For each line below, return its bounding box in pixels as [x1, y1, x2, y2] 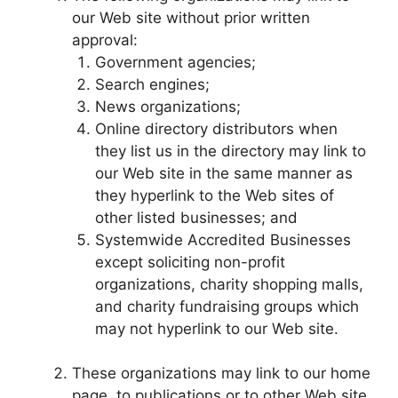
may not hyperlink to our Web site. [94, 319, 338, 338]
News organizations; [94, 97, 241, 115]
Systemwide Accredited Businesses [94, 230, 351, 249]
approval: [72, 30, 138, 49]
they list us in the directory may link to [94, 141, 366, 160]
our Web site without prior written [72, 8, 310, 27]
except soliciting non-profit [94, 252, 285, 271]
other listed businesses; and [94, 208, 298, 227]
